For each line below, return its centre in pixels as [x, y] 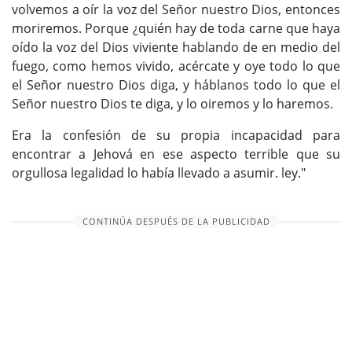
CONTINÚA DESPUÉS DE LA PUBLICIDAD [176, 222]
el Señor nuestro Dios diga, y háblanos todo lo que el [176, 85]
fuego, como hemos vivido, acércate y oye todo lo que [176, 66]
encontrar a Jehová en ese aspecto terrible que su [176, 154]
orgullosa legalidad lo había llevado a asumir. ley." [159, 173]
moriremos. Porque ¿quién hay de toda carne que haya [176, 29]
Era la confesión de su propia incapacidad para [176, 136]
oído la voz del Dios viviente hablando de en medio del [176, 48]
